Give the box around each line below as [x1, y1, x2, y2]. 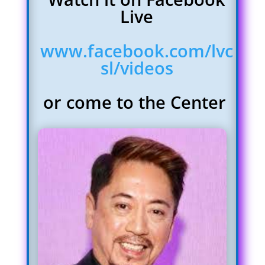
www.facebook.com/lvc [40, 39, 234, 63]
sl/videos [100, 56, 173, 80]
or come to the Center [43, 91, 231, 114]
